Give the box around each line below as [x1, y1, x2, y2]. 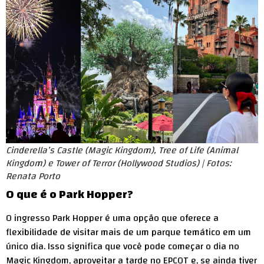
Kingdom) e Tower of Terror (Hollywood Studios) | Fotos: [6, 154, 232, 172]
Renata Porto [6, 167, 60, 185]
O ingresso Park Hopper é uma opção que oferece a [6, 209, 219, 227]
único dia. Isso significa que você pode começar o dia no [6, 237, 239, 255]
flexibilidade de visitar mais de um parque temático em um [6, 223, 251, 241]
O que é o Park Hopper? [6, 183, 133, 205]
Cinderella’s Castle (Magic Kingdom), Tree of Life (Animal [6, 141, 238, 159]
